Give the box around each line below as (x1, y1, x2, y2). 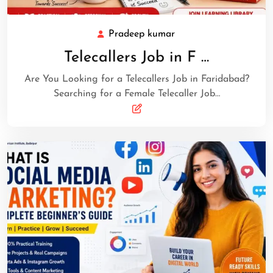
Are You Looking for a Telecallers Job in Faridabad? (24, 74, 249, 84)
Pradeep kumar (108, 29, 175, 39)
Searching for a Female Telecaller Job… (53, 88, 220, 99)
